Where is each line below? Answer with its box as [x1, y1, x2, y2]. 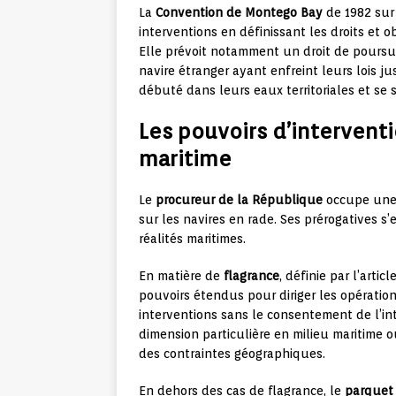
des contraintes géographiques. [139, 346, 325, 362]
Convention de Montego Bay [156, 5, 323, 20]
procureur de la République [156, 193, 323, 208]
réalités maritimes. [139, 232, 246, 247]
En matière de [139, 269, 224, 284]
